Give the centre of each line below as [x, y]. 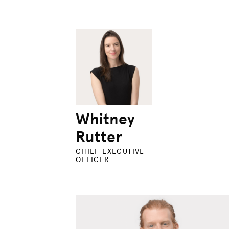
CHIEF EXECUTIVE [110, 152]
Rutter [99, 137]
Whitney [105, 119]
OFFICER [93, 160]
